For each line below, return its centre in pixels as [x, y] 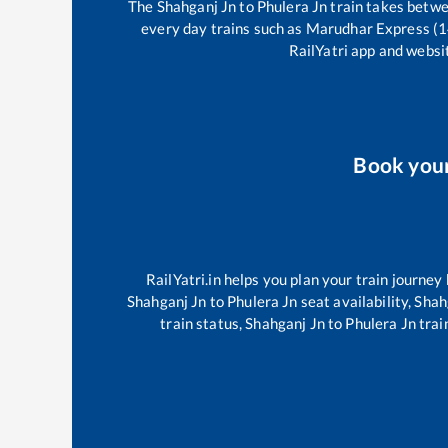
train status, [203, 322]
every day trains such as [223, 28]
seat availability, [356, 300]
